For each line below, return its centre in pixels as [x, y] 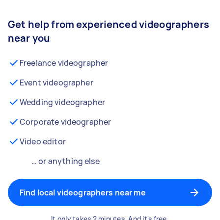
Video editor [43, 141]
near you [29, 38]
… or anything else [66, 161]
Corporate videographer [66, 122]
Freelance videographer [64, 63]
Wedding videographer [62, 102]
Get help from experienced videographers [109, 24]
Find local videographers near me [83, 192]
